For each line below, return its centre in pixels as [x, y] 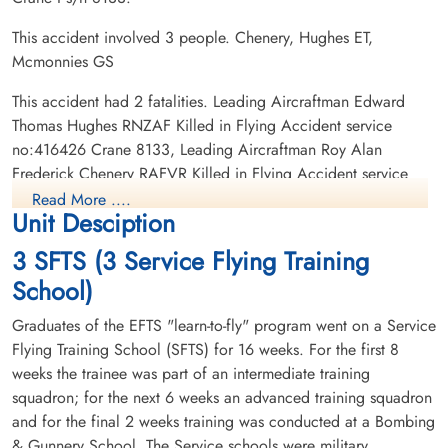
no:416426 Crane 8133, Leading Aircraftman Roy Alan [197, 149]
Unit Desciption [93, 222]
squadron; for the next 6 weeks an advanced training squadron [222, 397]
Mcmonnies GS [63, 61]
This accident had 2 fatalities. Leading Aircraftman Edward [208, 101]
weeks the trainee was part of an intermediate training [191, 373]
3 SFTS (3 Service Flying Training [190, 260]
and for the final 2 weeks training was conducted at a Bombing [223, 421]
